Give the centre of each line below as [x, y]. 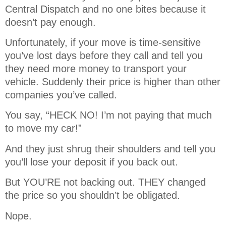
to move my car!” [43, 128]
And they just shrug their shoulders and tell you [110, 149]
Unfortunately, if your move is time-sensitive [103, 42]
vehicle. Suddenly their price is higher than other [113, 81]
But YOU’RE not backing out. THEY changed [105, 182]
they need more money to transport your [96, 68]
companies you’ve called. [63, 95]
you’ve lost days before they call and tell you [104, 55]
